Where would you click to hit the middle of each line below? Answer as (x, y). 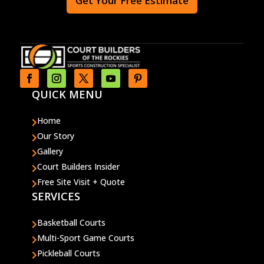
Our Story (55, 136)
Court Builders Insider (78, 167)
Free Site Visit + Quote (81, 182)
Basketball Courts (71, 223)
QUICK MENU (67, 95)
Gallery (50, 151)
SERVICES (56, 197)
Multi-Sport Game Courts (85, 238)
